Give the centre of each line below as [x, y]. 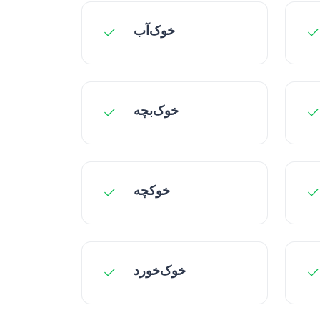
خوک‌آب [154, 30]
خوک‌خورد [160, 270]
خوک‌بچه [156, 110]
